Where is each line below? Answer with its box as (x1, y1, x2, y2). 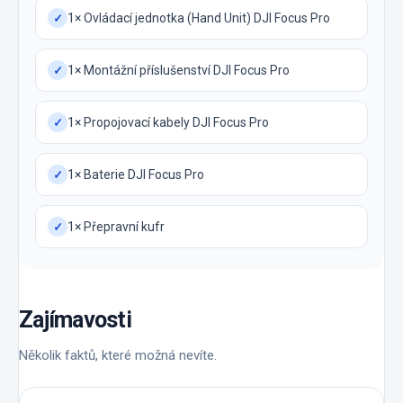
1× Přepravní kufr (67, 219, 165, 234)
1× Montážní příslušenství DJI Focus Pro (67, 62, 290, 77)
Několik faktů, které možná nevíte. (19, 347, 217, 364)
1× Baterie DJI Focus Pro (67, 166, 204, 182)
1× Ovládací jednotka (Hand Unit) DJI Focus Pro (67, 10, 330, 25)
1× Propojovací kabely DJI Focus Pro (67, 114, 269, 130)
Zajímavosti (19, 307, 131, 334)
